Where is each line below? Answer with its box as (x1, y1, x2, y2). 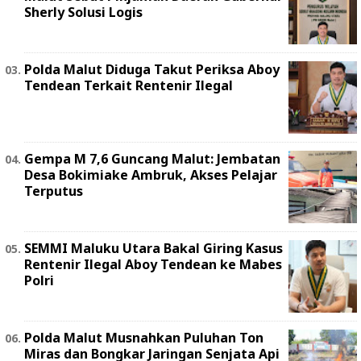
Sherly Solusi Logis (24, 3, 143, 22)
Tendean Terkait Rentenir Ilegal (24, 77, 233, 95)
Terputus (24, 182, 83, 201)
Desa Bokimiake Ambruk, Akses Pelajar (24, 166, 277, 185)
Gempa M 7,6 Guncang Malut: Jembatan (24, 150, 280, 168)
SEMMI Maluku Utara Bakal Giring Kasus (24, 239, 283, 258)
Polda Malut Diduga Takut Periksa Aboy (24, 60, 280, 79)
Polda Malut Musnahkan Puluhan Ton (24, 329, 263, 347)
